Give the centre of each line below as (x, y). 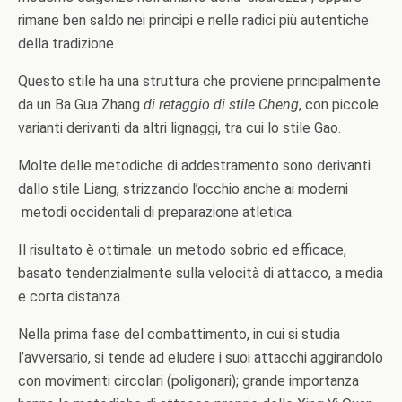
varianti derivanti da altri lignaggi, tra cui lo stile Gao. (179, 127)
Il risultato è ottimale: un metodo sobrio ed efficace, (182, 249)
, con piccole (339, 104)
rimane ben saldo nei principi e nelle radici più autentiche (193, 20)
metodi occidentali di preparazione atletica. (156, 212)
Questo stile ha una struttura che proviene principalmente (199, 81)
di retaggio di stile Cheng (219, 104)
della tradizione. (67, 43)
